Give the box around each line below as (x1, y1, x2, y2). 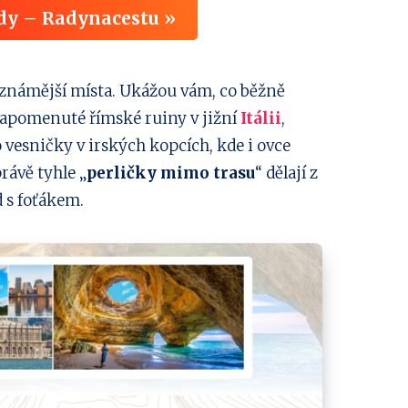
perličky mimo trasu (87, 162, 255, 183)
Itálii (240, 107, 281, 128)
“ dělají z (255, 162, 318, 183)
